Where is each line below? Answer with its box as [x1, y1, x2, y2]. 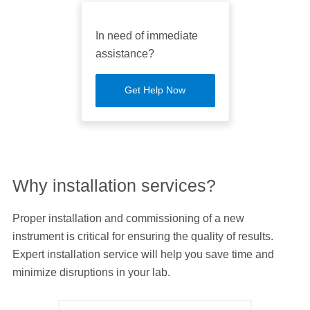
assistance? [95, 48, 154, 60]
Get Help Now [125, 85, 185, 96]
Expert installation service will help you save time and [12, 248, 274, 260]
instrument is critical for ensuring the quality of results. [12, 230, 273, 242]
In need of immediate [95, 30, 198, 42]
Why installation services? [12, 175, 216, 195]
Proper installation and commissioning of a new [12, 212, 244, 224]
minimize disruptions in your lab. [12, 266, 170, 278]
